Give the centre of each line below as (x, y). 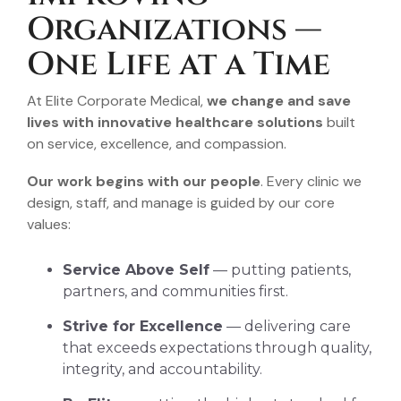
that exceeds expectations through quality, (217, 347)
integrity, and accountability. (162, 369)
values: (49, 224)
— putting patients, (280, 269)
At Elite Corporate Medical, (117, 100)
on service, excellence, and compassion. (157, 143)
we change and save (279, 100)
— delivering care (287, 326)
